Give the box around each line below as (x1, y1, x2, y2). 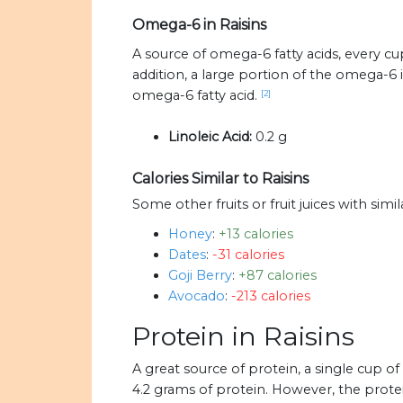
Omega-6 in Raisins (132, 16, 266, 34)
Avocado (168, 288, 225, 305)
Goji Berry (168, 267, 232, 284)
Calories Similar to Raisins (132, 170, 309, 188)
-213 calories (231, 288, 310, 305)
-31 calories (212, 246, 284, 264)
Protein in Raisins (132, 320, 354, 353)
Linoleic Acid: (168, 129, 252, 146)
